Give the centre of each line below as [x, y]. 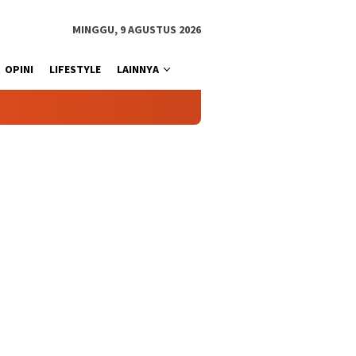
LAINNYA [138, 69]
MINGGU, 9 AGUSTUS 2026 [137, 29]
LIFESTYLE [75, 69]
